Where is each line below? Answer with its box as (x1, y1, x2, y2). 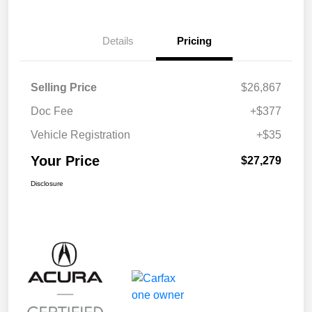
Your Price (31, 153, 100, 169)
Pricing (177, 34, 212, 47)
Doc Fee (31, 104, 73, 117)
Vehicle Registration (31, 128, 130, 141)
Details (102, 34, 134, 47)
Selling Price (31, 81, 97, 93)
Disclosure (31, 179, 63, 187)
